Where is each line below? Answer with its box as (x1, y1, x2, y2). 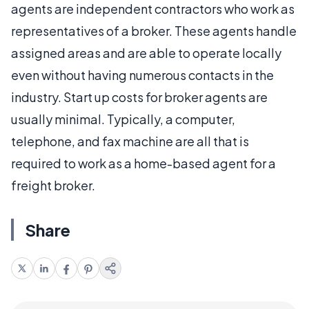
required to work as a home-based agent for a (11, 155, 276, 171)
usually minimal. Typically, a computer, (11, 111, 235, 127)
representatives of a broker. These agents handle (11, 23, 297, 39)
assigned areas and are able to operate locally (11, 45, 281, 61)
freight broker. (11, 177, 95, 193)
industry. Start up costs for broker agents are (11, 89, 268, 105)
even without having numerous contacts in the (11, 67, 274, 83)
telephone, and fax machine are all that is (11, 133, 249, 149)
